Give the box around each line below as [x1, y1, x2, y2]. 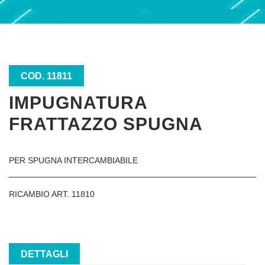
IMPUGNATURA [9, 93, 147, 112]
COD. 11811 [21, 71, 72, 81]
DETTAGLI [21, 249, 68, 259]
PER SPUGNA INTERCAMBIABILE [9, 156, 138, 165]
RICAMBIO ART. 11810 [9, 189, 95, 199]
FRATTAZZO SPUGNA [9, 114, 203, 134]
